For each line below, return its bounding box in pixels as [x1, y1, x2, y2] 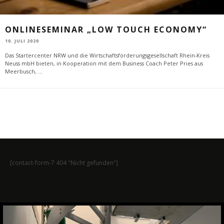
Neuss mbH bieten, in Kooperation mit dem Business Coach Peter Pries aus [5, 59, 203, 67]
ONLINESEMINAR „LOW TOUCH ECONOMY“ [5, 23, 207, 35]
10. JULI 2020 [5, 37, 39, 44]
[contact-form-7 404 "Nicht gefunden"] [10, 158, 118, 167]
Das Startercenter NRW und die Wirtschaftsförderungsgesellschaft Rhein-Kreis [5, 51, 209, 59]
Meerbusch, [5, 67, 38, 75]
